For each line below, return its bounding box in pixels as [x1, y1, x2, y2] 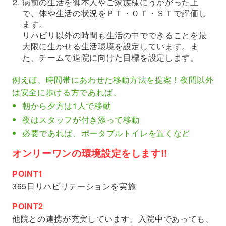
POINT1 [12, 167, 43, 180]
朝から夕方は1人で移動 [22, 100, 111, 112]
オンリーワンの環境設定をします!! [12, 146, 167, 160]
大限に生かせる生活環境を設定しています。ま [22, 40, 199, 52]
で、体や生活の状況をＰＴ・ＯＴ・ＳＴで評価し [22, 7, 207, 19]
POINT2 [12, 200, 43, 212]
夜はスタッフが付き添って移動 [22, 114, 140, 126]
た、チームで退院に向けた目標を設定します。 [22, 51, 199, 64]
